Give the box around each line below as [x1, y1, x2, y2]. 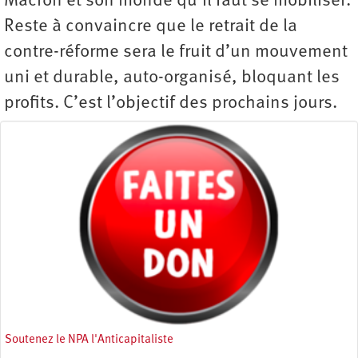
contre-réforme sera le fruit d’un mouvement [4, 43, 348, 62]
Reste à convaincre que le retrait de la [4, 18, 297, 37]
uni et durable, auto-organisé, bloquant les [4, 69, 340, 88]
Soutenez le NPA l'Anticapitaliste [5, 333, 173, 346]
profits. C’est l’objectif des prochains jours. [4, 94, 337, 113]
